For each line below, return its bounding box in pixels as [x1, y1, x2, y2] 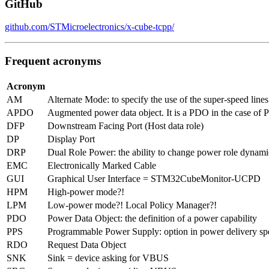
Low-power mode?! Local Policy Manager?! [47, 199, 217, 210]
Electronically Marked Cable [47, 160, 156, 171]
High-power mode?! [47, 186, 124, 197]
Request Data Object [47, 239, 126, 250]
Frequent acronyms [5, 54, 101, 67]
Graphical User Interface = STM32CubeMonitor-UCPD [47, 173, 261, 184]
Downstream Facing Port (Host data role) [47, 120, 204, 131]
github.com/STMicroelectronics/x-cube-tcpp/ [5, 22, 174, 32]
